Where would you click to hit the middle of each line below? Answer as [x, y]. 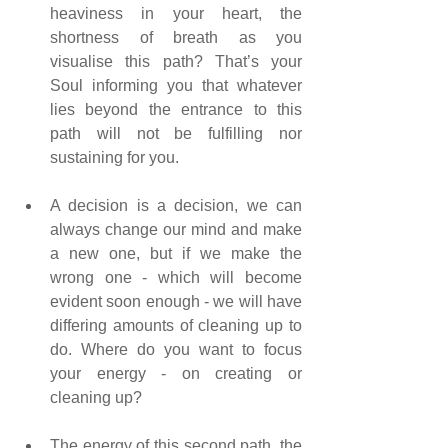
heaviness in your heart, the [176, 14]
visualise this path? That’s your [176, 62]
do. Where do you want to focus [176, 350]
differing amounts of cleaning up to [176, 326]
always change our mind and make [176, 230]
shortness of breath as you [176, 38]
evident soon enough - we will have [176, 302]
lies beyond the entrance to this [176, 110]
